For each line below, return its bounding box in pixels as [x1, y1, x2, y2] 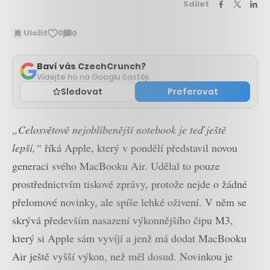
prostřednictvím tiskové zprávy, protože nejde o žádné [12, 176, 247, 191]
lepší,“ [12, 140, 42, 155]
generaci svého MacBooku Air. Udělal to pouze [12, 158, 220, 173]
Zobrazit [63, 33, 101, 45]
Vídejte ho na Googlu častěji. [37, 71, 151, 83]
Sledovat [61, 85, 102, 98]
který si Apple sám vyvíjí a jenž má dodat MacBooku [12, 230, 246, 245]
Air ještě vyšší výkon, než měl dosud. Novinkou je [12, 248, 233, 263]
